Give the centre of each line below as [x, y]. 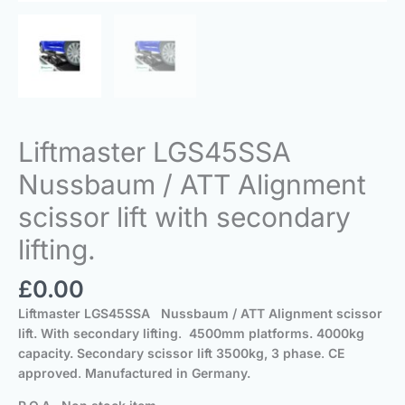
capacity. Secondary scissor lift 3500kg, [143, 353]
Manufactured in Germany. [168, 373]
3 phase [294, 353]
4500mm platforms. [251, 334]
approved [48, 373]
